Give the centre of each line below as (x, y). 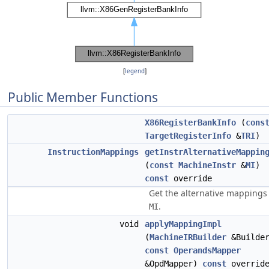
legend (134, 71)
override (190, 178)
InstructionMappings (93, 152)
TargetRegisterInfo (188, 136)
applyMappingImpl (183, 224)
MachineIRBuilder (188, 237)
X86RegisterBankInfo (190, 122)
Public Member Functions (83, 97)
